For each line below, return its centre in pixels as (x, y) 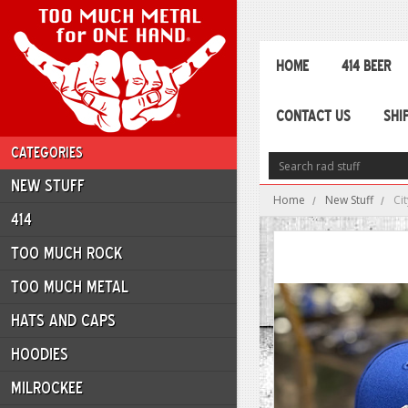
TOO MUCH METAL (70, 287)
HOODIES (40, 354)
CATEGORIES (47, 153)
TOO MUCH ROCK (66, 253)
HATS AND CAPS (63, 321)
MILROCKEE (47, 388)
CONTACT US (313, 116)
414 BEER (366, 66)
